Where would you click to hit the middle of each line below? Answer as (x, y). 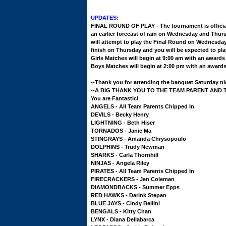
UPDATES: (105, 18)
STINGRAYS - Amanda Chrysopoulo (138, 139)
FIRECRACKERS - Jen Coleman (133, 179)
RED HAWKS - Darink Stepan (129, 195)
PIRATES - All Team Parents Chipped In (143, 171)
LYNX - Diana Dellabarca (123, 219)
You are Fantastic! (115, 98)
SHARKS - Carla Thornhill (125, 155)
